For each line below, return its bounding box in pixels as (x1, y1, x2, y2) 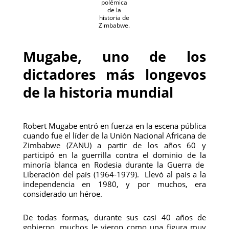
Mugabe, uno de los (22, 47, 207, 66)
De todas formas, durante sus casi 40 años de (22, 212, 207, 222)
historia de (99, 13, 130, 22)
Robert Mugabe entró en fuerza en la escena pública (22, 121, 207, 131)
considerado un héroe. (22, 189, 102, 199)
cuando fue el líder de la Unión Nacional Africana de (22, 130, 207, 141)
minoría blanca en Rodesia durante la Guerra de (22, 159, 207, 170)
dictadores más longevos (22, 65, 207, 84)
